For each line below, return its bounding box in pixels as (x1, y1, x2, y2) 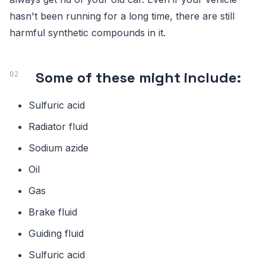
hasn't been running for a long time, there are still (9, 9, 235, 22)
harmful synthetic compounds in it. (9, 26, 166, 39)
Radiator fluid (28, 120, 88, 132)
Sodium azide (28, 141, 88, 154)
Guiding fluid (28, 227, 84, 239)
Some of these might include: (36, 68, 241, 87)
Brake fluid (28, 205, 77, 218)
